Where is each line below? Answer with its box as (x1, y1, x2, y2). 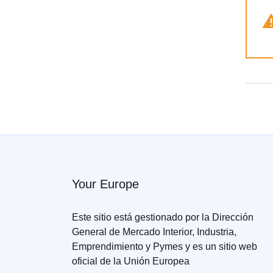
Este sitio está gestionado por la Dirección (72, 212, 253, 223)
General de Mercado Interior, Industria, (72, 227, 236, 238)
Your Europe (72, 177, 139, 191)
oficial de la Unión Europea (72, 256, 190, 267)
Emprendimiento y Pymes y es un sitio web (72, 241, 257, 252)
